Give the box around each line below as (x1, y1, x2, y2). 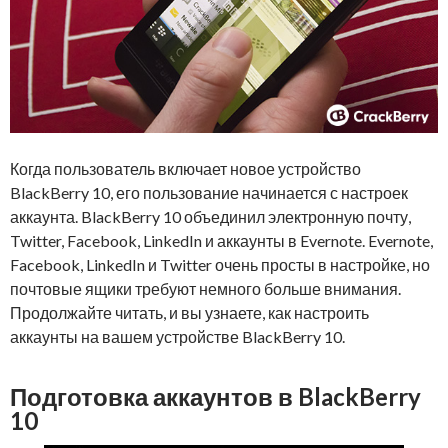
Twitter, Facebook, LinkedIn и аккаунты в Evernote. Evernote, (10, 231, 433, 251)
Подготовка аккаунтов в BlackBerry (10, 382, 421, 412)
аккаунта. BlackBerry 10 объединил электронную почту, (10, 207, 411, 227)
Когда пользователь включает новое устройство (10, 159, 361, 179)
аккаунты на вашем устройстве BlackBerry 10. (10, 327, 345, 347)
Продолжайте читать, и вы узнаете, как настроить (10, 303, 369, 323)
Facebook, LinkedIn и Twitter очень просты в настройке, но (10, 255, 430, 275)
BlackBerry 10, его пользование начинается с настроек (10, 183, 408, 203)
